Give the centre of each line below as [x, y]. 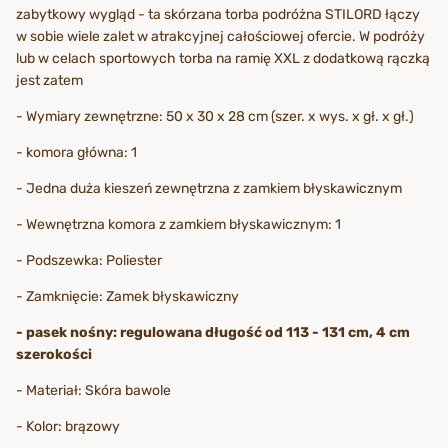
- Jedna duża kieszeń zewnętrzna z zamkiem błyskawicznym [209, 188]
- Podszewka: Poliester [89, 260]
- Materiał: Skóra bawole [93, 390]
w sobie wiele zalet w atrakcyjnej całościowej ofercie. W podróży [220, 36]
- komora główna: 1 [76, 152]
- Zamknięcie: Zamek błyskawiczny [127, 296]
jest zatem [49, 80]
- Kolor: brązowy [68, 426]
